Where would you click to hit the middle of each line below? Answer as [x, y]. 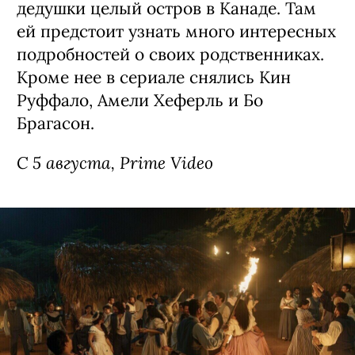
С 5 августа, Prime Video [115, 163]
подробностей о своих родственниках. [170, 55]
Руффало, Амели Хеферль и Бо [140, 101]
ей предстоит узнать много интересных [176, 32]
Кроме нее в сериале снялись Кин [154, 78]
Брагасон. [55, 124]
